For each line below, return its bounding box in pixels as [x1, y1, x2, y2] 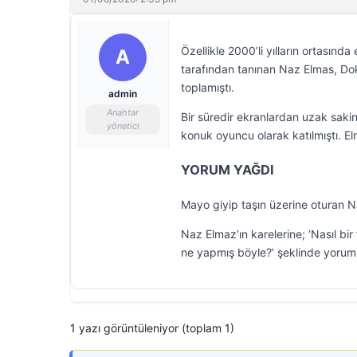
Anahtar [107, 107, 139, 118]
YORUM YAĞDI [181, 162, 274, 178]
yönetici [106, 120, 139, 131]
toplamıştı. [181, 80, 234, 94]
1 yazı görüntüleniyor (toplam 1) [70, 321, 234, 335]
